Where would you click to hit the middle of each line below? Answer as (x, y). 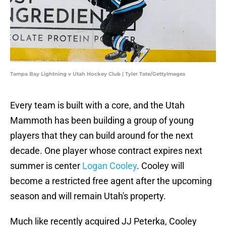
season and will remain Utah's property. (88, 196)
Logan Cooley (109, 166)
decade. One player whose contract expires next (106, 151)
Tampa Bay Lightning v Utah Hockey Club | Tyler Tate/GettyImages (98, 74)
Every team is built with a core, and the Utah (97, 105)
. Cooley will (160, 166)
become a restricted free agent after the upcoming (111, 181)
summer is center (46, 166)
